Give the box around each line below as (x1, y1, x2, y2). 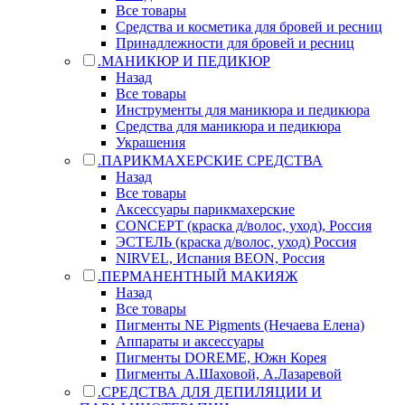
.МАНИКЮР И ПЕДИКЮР (98, 52, 270, 69)
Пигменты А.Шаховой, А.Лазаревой (116, 365, 342, 381)
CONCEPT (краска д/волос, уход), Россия (116, 217, 372, 233)
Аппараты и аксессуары (116, 333, 264, 349)
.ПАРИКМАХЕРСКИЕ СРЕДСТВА (98, 152, 323, 168)
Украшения (116, 134, 185, 150)
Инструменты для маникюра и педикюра (116, 101, 370, 118)
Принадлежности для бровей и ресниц (116, 34, 354, 51)
